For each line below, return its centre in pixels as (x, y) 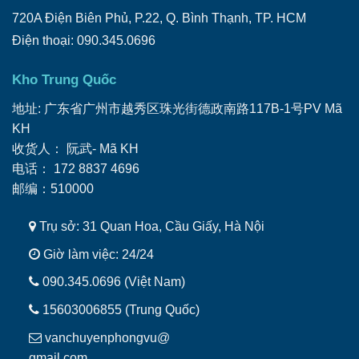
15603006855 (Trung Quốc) (121, 310)
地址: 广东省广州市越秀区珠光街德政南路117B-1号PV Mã (177, 108)
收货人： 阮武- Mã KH (75, 148)
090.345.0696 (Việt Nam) (113, 282)
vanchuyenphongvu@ (107, 337)
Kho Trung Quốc (64, 79)
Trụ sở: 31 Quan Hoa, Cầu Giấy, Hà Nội (151, 227)
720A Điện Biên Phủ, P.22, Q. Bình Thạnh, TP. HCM (159, 18)
